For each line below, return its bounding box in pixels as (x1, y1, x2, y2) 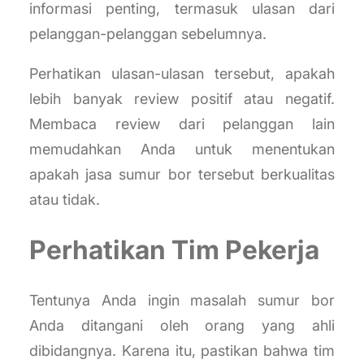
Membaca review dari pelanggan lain (29, 115, 335, 133)
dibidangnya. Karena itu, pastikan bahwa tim (29, 342, 335, 360)
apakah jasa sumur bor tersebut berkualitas (29, 166, 335, 184)
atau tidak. (29, 191, 100, 209)
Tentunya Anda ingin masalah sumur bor (29, 292, 335, 310)
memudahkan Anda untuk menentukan (29, 141, 335, 158)
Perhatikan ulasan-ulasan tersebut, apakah (29, 65, 335, 83)
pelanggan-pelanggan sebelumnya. (29, 25, 266, 43)
